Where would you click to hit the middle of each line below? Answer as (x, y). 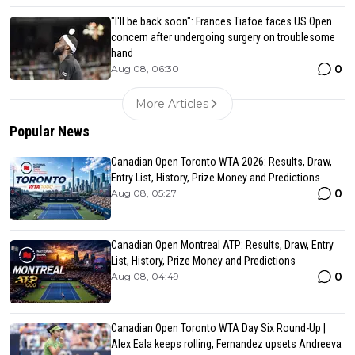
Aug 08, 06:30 (145, 68)
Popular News (50, 131)
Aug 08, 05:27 (144, 193)
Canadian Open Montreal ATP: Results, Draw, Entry (222, 244)
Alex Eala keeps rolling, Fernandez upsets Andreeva (226, 344)
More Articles (172, 103)
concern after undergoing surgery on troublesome (223, 37)
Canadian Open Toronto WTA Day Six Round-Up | (218, 328)
